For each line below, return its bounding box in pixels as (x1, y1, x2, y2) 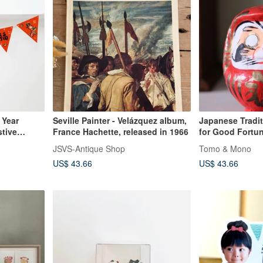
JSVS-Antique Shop (52, 142, 125, 154)
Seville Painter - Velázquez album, (52, 114, 187, 126)
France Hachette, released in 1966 (52, 125, 188, 137)
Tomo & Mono (199, 142, 251, 154)
